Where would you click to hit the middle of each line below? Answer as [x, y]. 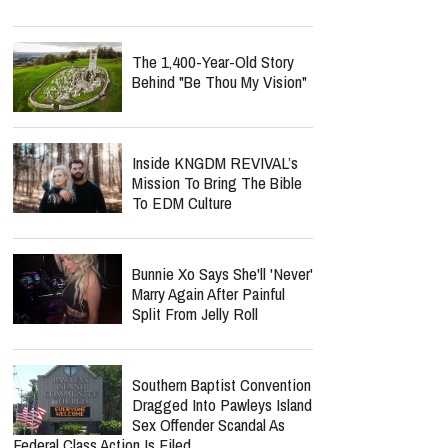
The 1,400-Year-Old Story [213, 61]
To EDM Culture [182, 202]
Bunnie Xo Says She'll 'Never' [222, 273]
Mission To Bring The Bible [217, 182]
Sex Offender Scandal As [208, 424]
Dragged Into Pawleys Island [222, 404]
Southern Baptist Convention [221, 384]
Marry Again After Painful [208, 293]
